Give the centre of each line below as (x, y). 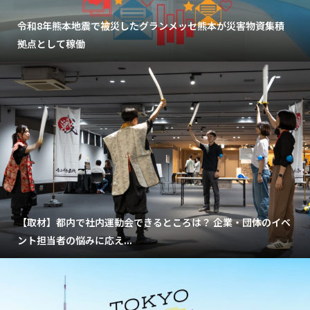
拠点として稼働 (51, 44)
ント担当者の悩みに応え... (75, 240)
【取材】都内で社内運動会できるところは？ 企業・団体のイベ (154, 222)
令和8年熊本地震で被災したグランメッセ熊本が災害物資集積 (151, 26)
